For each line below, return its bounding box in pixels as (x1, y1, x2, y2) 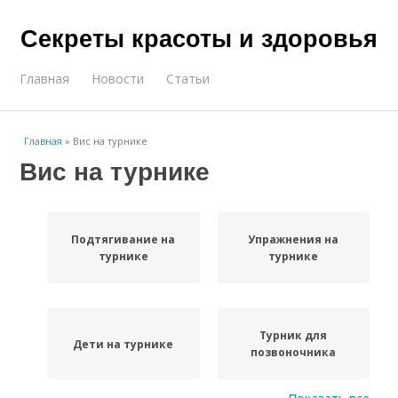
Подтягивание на (71, 232, 176, 247)
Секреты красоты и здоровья (20, 20, 378, 54)
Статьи (166, 70, 211, 87)
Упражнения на (248, 232, 339, 247)
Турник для (259, 328, 328, 343)
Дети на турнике (73, 336, 174, 352)
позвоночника (251, 345, 337, 360)
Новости (92, 70, 145, 87)
